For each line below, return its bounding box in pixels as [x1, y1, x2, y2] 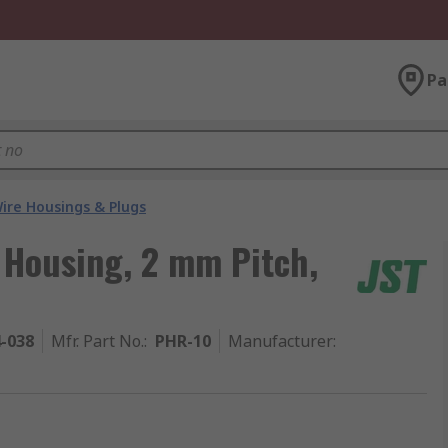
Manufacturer [228, 330, 333, 352]
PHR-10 [155, 330, 211, 352]
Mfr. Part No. [51, 330, 144, 352]
